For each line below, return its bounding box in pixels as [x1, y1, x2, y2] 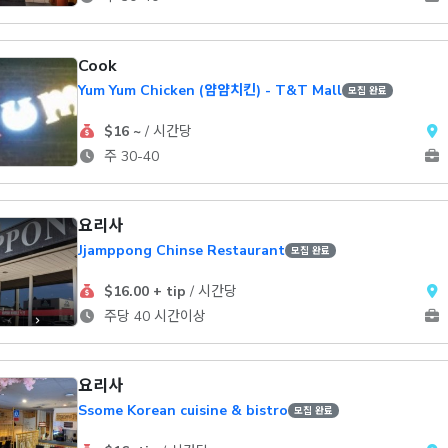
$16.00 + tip [103, 282, 186, 301]
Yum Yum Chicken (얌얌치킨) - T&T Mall [78, 81, 342, 100]
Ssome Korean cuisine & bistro [78, 401, 288, 420]
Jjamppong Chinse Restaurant [78, 241, 285, 260]
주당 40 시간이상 [99, 307, 206, 326]
